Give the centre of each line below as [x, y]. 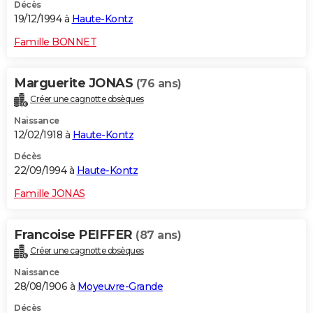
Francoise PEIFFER [75, 234]
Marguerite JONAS [75, 83]
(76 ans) [159, 83]
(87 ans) [158, 235]
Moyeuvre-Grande [120, 286]
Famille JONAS [50, 193]
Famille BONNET [55, 42]
